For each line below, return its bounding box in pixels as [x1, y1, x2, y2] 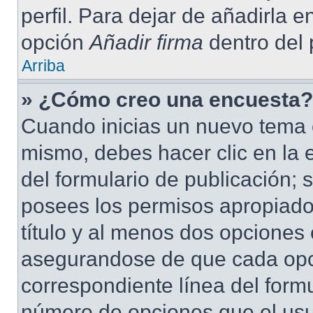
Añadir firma [89, 31, 203, 54]
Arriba [22, 57, 65, 75]
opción [21, 31, 89, 54]
